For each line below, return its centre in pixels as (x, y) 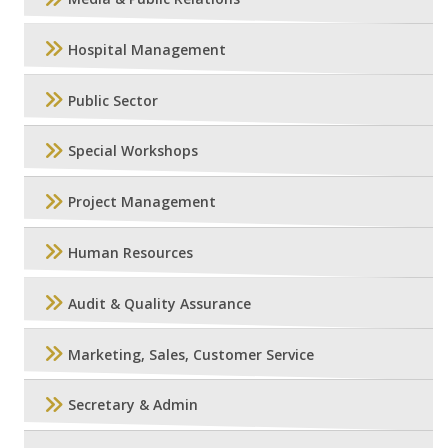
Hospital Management (147, 49)
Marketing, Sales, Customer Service (191, 354)
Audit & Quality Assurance (159, 303)
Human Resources (130, 252)
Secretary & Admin (133, 405)
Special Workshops (133, 151)
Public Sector (113, 100)
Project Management (142, 202)
